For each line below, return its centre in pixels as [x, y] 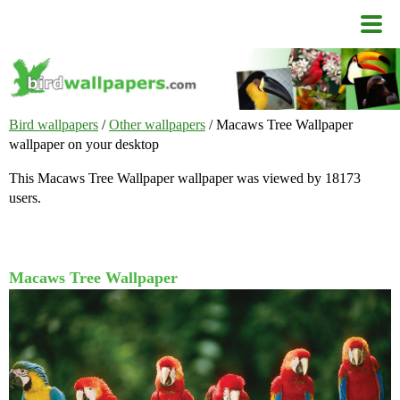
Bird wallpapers [54, 125]
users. [25, 198]
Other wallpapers [157, 125]
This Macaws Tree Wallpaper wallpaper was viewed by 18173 [185, 179]
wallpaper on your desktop [84, 145]
